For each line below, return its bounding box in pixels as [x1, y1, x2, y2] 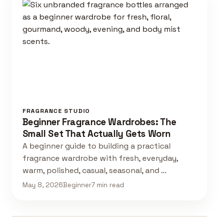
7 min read [91, 181, 124, 190]
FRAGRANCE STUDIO [22, 107, 90, 115]
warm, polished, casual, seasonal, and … [22, 165, 167, 175]
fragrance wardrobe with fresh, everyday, [22, 153, 178, 163]
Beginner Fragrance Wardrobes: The [22, 115, 176, 128]
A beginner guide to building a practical [22, 140, 171, 151]
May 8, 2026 [22, 181, 63, 190]
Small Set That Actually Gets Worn [22, 127, 171, 140]
